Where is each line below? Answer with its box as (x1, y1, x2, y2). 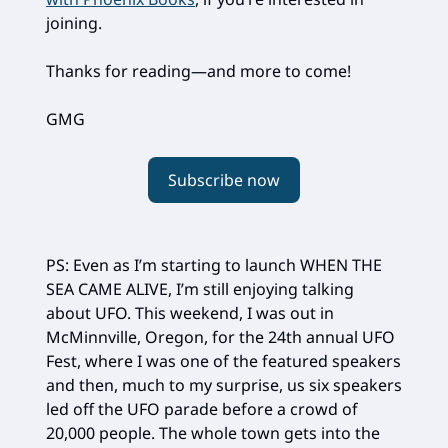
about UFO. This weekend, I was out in (46, 301, 334, 324)
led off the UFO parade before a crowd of (46, 397, 358, 420)
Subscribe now (168, 168, 280, 191)
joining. (46, 11, 102, 34)
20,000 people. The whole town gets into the (46, 421, 380, 444)
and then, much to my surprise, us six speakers (46, 373, 402, 396)
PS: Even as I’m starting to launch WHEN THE (46, 253, 382, 276)
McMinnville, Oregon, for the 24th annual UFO (46, 325, 395, 348)
